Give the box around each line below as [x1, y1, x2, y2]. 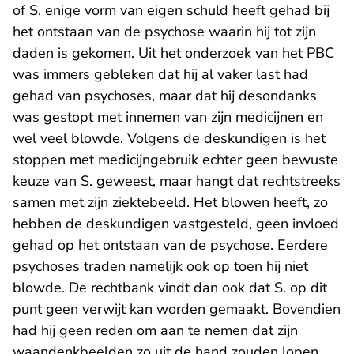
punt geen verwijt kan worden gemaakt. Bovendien [13, 299, 341, 319]
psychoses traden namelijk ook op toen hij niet [13, 257, 308, 277]
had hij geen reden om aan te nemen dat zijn [13, 321, 298, 341]
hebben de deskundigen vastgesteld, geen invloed [13, 214, 339, 234]
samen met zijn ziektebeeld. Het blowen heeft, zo [13, 193, 328, 213]
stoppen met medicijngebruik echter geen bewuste [13, 150, 338, 170]
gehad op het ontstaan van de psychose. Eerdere [13, 235, 328, 255]
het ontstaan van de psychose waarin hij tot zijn [13, 22, 316, 42]
